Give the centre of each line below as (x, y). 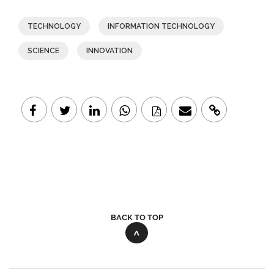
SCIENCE (43, 50)
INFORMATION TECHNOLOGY (161, 26)
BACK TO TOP (137, 217)
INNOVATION (109, 50)
